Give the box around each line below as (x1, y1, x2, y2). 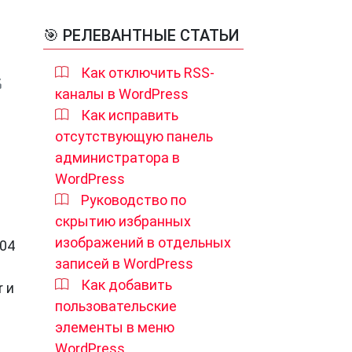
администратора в (55, 149, 180, 166)
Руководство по (81, 192, 186, 208)
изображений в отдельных (55, 234, 231, 251)
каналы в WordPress (55, 86, 189, 102)
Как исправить (81, 107, 178, 123)
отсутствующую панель (55, 128, 213, 145)
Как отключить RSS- (81, 64, 214, 81)
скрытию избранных (55, 213, 191, 229)
